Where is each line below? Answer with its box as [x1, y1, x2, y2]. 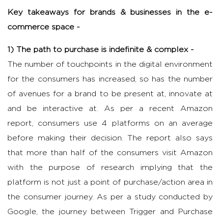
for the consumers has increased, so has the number [7, 75, 213, 83]
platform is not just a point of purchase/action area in [7, 178, 213, 187]
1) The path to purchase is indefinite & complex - [7, 46, 194, 54]
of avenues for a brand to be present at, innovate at [7, 90, 213, 98]
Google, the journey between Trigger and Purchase [7, 208, 213, 216]
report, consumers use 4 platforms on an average [7, 119, 213, 128]
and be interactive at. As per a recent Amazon [7, 105, 213, 113]
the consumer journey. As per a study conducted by [7, 193, 213, 201]
